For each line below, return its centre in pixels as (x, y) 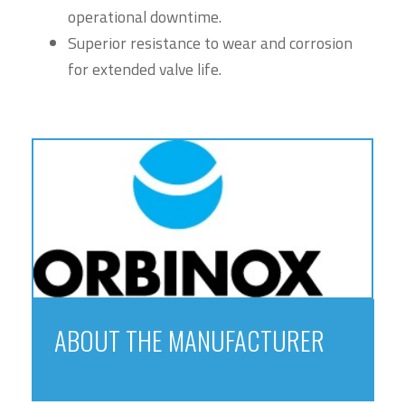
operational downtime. (145, 17)
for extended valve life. (145, 70)
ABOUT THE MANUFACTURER (189, 339)
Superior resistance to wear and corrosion (210, 43)
